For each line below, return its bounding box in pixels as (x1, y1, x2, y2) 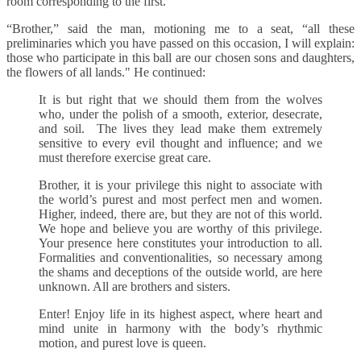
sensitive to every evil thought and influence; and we (39, 136, 322, 151)
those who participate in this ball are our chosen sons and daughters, (6, 51, 355, 65)
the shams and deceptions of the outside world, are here (39, 265, 322, 280)
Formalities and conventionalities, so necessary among (39, 251, 322, 265)
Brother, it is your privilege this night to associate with (39, 178, 322, 193)
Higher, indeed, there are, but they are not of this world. (39, 207, 322, 222)
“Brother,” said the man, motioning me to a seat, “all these (6, 22, 355, 36)
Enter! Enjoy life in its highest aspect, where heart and (39, 307, 322, 322)
